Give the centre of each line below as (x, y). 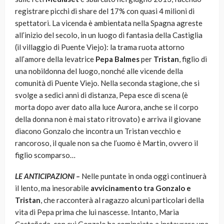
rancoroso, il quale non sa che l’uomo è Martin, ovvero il (106, 143)
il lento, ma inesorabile (52, 188)
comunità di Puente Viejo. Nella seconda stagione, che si (107, 83)
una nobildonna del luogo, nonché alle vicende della (99, 71)
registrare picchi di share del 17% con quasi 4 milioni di (105, 11)
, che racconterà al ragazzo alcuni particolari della (122, 200)
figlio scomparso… (45, 155)
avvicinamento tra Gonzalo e (140, 188)
